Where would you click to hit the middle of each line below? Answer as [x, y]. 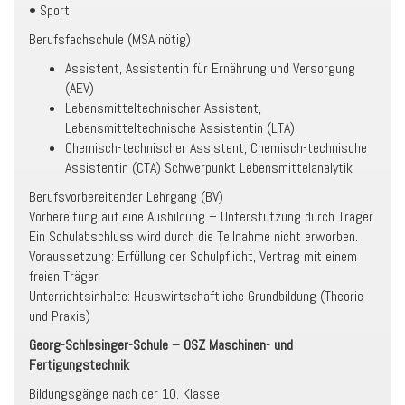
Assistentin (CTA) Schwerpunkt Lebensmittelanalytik [209, 168]
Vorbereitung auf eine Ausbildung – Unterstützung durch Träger [201, 217]
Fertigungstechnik [79, 365]
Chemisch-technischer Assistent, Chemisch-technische [216, 148]
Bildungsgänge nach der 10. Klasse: [126, 394]
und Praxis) [60, 316]
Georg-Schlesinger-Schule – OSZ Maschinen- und [161, 345]
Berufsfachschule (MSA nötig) [110, 39]
